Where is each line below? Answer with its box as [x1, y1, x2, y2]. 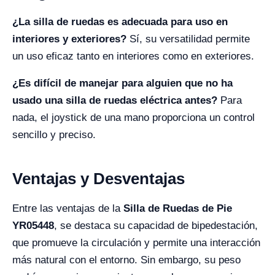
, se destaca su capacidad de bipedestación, [54, 220, 258, 231]
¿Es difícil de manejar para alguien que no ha [12, 77, 233, 89]
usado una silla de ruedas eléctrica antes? [12, 95, 217, 106]
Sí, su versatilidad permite [126, 33, 250, 45]
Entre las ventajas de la [12, 203, 123, 214]
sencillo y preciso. [12, 129, 96, 141]
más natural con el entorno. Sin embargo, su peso [12, 254, 241, 266]
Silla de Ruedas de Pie [123, 203, 232, 214]
